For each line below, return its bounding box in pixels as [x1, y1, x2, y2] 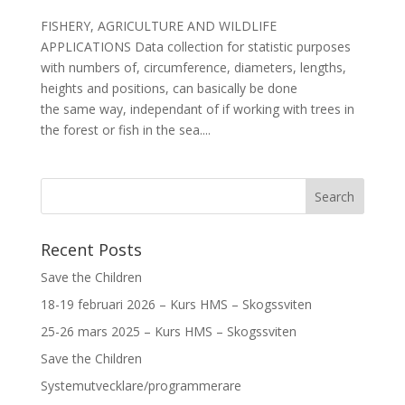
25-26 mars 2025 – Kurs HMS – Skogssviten [40, 322, 297, 340]
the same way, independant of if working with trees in [40, 99, 354, 118]
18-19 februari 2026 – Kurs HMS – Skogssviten [40, 295, 312, 313]
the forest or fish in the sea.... [40, 120, 211, 138]
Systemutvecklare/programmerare [40, 376, 241, 394]
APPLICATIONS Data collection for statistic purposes [40, 37, 351, 55]
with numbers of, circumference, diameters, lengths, [40, 58, 346, 76]
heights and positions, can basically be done [40, 79, 297, 97]
